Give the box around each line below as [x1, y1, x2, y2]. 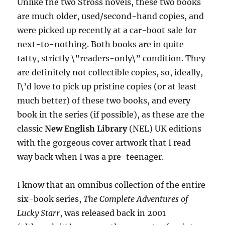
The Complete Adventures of [83, 194, 188, 204]
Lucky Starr [17, 208, 60, 218]
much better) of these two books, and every [17, 95, 191, 105]
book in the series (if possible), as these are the [17, 109, 205, 120]
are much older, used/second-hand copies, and [17, 11, 204, 21]
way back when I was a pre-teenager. [17, 152, 164, 162]
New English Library [45, 124, 128, 134]
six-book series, [17, 194, 84, 204]
